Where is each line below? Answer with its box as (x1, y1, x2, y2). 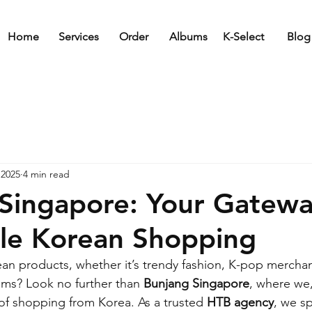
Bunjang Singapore (143, 275, 249, 291)
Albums (169, 30, 208, 43)
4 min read (23, 168, 70, 181)
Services (58, 30, 99, 43)
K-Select (223, 30, 264, 43)
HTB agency (207, 294, 274, 310)
